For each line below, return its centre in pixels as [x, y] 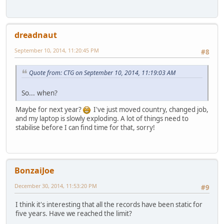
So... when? [39, 93]
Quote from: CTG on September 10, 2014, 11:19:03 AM [102, 72]
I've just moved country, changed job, [149, 110]
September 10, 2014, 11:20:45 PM [57, 50]
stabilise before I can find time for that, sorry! [85, 128]
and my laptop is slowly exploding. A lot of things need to [102, 119]
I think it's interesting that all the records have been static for [109, 205]
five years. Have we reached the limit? [74, 214]
